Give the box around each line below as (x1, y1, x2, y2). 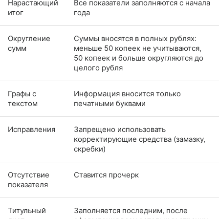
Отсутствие (8, 170, 49, 180)
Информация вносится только (74, 89, 181, 99)
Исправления (8, 125, 55, 134)
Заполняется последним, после (74, 206, 188, 216)
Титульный (8, 206, 46, 216)
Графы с (8, 89, 36, 99)
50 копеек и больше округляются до (74, 53, 203, 63)
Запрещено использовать (74, 125, 166, 134)
